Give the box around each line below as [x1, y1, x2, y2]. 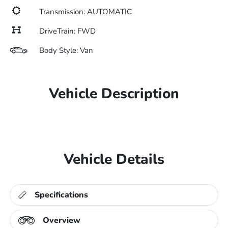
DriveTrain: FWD [39, 26, 96, 36]
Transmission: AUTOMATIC [39, 7, 132, 17]
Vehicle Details [64, 150, 164, 169]
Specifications [35, 189, 89, 201]
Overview [43, 215, 81, 226]
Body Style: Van [39, 45, 93, 55]
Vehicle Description [49, 84, 179, 103]
